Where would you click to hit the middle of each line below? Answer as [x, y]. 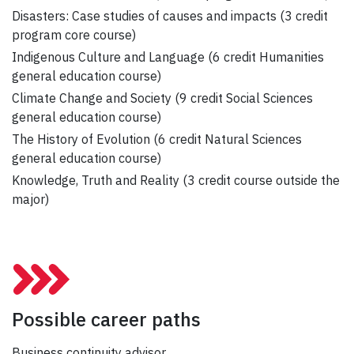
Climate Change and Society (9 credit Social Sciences [162, 98]
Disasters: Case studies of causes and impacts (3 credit [170, 16]
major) [30, 200]
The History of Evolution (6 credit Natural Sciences [157, 139]
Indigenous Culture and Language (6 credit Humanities [168, 57]
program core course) [74, 35]
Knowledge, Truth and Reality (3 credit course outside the [176, 181]
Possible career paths [106, 319]
